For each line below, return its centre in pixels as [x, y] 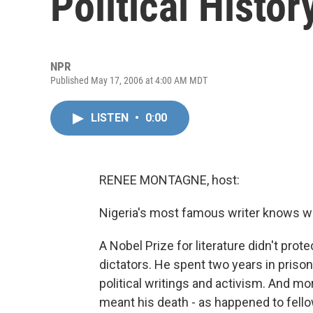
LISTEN [111, 118]
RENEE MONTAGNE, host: [169, 180]
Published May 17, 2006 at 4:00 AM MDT [129, 80]
